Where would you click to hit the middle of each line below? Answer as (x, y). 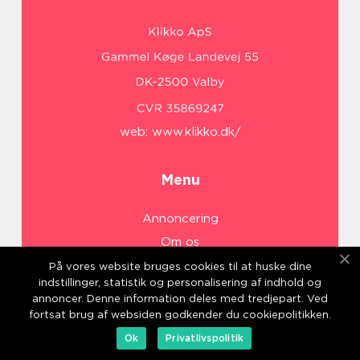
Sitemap (180, 312)
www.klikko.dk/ (196, 132)
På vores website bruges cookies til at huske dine (180, 266)
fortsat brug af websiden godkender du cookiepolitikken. (180, 315)
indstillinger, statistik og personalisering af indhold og (180, 282)
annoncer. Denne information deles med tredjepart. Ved (180, 299)
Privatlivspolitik (205, 338)
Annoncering (180, 219)
